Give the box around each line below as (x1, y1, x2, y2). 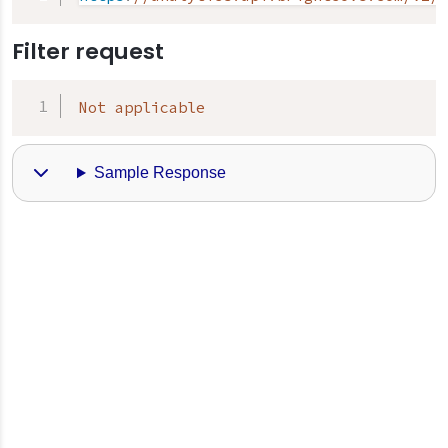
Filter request (12, 36, 164, 67)
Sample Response (93, 163, 226, 181)
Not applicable (78, 98, 205, 117)
